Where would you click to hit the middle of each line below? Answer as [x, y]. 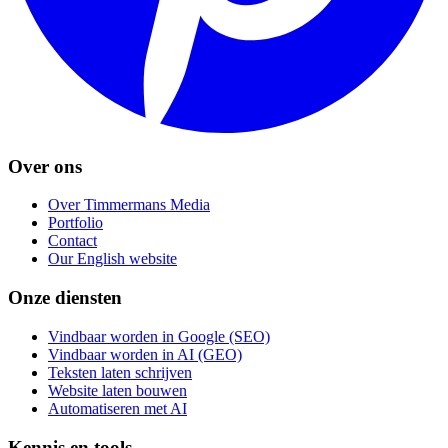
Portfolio [75, 223]
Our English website [112, 259]
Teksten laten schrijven [120, 372]
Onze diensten [65, 298]
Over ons [45, 166]
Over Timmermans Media [129, 205]
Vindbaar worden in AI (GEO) [145, 354]
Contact [72, 241]
